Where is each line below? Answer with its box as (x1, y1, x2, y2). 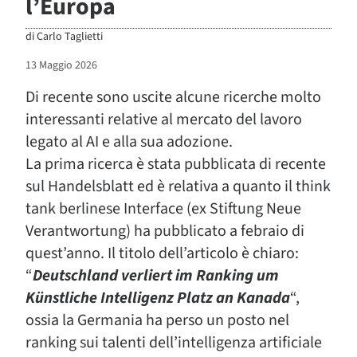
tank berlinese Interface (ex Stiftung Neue (25, 198, 301, 221)
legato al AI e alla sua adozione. (25, 131, 233, 154)
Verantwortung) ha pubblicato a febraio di (25, 220, 304, 243)
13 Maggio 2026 (25, 57, 97, 74)
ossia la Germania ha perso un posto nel (25, 309, 289, 332)
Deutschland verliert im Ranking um (33, 265, 279, 288)
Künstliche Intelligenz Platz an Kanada (25, 287, 290, 310)
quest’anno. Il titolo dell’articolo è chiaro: (25, 242, 299, 265)
